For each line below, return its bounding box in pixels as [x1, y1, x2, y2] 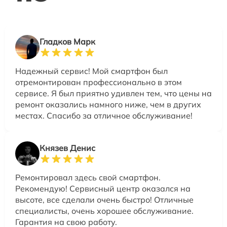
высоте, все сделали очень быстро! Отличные [15, 194, 194, 205]
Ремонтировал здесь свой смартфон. [15, 172, 161, 182]
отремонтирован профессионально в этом [15, 77, 182, 87]
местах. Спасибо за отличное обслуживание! [15, 110, 193, 121]
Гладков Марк [40, 36, 95, 47]
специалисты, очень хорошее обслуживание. [15, 205, 194, 216]
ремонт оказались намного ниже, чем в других [15, 99, 201, 109]
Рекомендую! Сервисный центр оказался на [15, 183, 191, 194]
